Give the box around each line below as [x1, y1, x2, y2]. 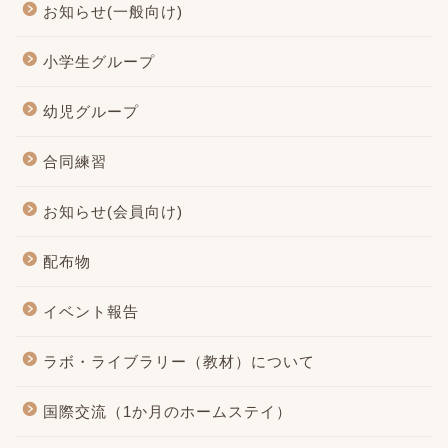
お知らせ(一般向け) [43, 3, 183, 21]
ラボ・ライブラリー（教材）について [43, 353, 315, 371]
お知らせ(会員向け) [43, 203, 183, 221]
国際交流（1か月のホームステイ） [43, 403, 292, 421]
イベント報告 [43, 303, 139, 321]
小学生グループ [43, 53, 155, 71]
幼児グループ [43, 103, 139, 121]
